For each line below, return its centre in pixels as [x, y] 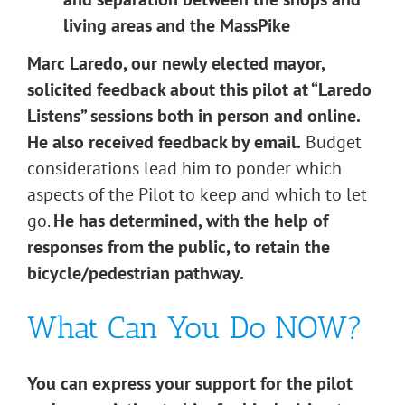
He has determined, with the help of [191, 221]
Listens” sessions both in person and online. [193, 116]
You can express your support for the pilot [190, 383]
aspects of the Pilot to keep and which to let [197, 194]
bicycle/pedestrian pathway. [136, 273]
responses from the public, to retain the [179, 247]
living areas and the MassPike [177, 25]
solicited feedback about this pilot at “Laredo [199, 89]
